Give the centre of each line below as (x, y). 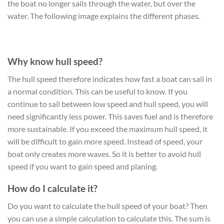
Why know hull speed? (55, 61)
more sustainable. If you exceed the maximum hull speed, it (107, 128)
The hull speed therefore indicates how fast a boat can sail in (110, 78)
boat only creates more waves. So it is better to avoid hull (104, 153)
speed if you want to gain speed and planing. (82, 166)
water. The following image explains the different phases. (104, 16)
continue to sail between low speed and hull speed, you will (108, 103)
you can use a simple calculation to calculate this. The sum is (109, 218)
